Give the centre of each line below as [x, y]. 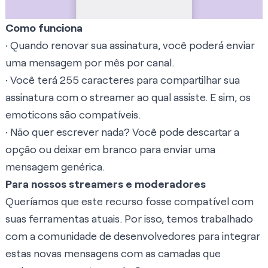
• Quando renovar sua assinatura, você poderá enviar [130, 45]
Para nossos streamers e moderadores [106, 184]
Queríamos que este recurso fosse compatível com [130, 201]
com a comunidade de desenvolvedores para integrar [133, 236]
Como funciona [44, 28]
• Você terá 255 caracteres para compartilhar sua [123, 80]
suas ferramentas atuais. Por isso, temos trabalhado [129, 219]
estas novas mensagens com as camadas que [113, 253]
